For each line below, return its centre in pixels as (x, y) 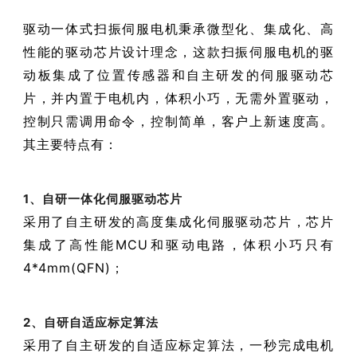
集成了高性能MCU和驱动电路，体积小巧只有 (178, 244)
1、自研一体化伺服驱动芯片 (102, 198)
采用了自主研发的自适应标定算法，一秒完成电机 (178, 345)
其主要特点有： (70, 144)
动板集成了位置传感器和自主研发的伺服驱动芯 (178, 75)
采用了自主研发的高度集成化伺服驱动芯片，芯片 (178, 221)
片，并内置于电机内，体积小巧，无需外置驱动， (178, 98)
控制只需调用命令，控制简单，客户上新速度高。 (178, 121)
